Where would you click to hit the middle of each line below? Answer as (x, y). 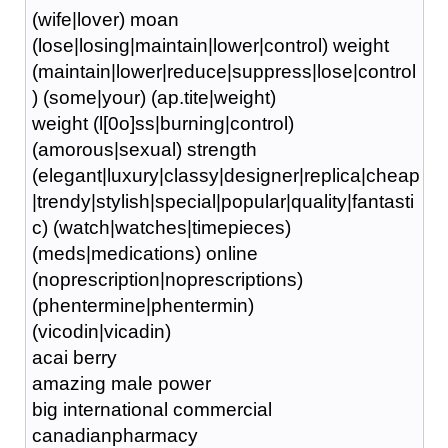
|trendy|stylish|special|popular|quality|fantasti (222, 201)
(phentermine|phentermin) (142, 305)
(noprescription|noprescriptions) (167, 279)
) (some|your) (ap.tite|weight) (153, 97)
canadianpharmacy (114, 435)
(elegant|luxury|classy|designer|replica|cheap (225, 175)
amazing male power (121, 383)
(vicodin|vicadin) (101, 331)
